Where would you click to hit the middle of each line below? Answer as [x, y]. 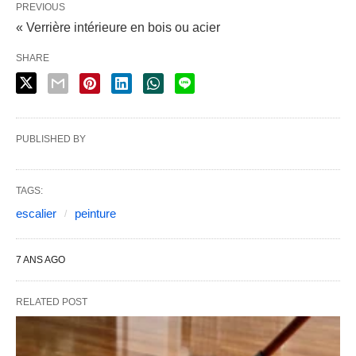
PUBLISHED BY [51, 139]
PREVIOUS [41, 8]
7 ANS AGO [41, 260]
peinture [95, 214]
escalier [36, 214]
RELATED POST [52, 302]
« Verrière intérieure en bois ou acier [118, 28]
